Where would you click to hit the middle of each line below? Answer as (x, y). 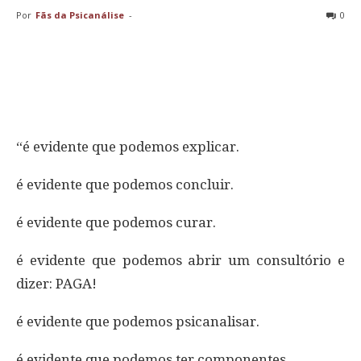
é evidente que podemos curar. (116, 223)
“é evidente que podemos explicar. (128, 147)
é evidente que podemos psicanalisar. (138, 322)
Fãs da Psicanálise (80, 15)
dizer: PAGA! (56, 284)
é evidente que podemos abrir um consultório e (180, 261)
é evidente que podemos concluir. (125, 185)
